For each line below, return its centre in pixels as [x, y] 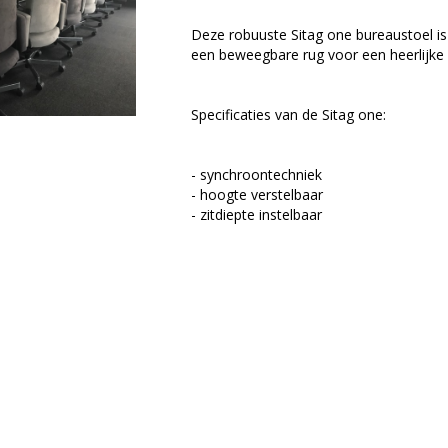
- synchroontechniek [256, 174]
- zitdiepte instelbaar [256, 214]
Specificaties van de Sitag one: [288, 114]
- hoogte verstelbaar [256, 194]
